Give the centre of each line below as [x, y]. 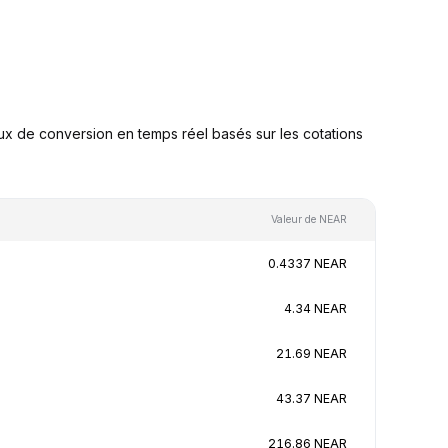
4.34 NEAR [315, 308]
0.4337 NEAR [307, 263]
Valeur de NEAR [309, 219]
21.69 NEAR [311, 353]
